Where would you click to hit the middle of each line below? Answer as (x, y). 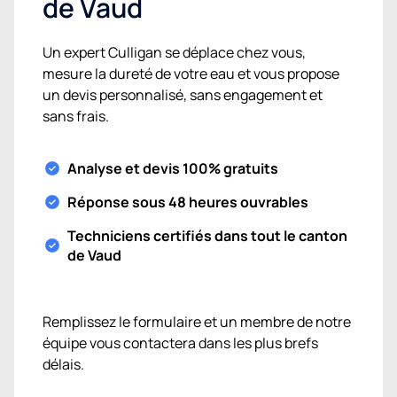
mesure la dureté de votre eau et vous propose (191, 74)
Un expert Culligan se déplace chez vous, (174, 53)
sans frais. (76, 117)
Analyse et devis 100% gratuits (173, 169)
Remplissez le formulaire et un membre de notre (197, 322)
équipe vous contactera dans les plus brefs (180, 343)
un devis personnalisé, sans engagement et (183, 95)
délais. (63, 365)
